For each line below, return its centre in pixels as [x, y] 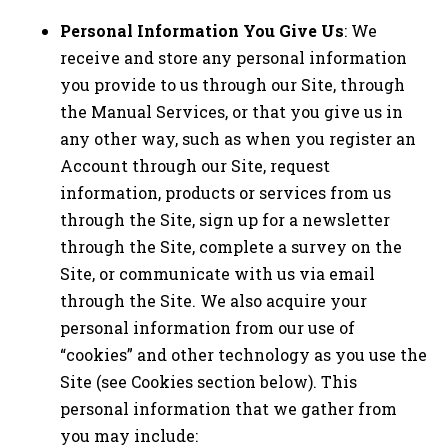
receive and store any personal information [233, 57]
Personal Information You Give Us [202, 30]
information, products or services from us [225, 192]
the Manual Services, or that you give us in [231, 111]
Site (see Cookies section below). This [208, 381]
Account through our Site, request [195, 165]
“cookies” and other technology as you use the [243, 354]
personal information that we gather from [228, 408]
